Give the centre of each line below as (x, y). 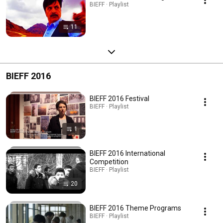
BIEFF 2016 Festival (119, 98)
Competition (109, 162)
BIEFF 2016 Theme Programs (135, 208)
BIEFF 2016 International (127, 153)
